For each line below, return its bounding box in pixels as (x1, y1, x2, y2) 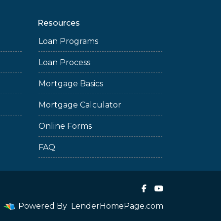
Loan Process (38, 58, 90, 67)
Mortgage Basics (38, 79, 103, 88)
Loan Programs (38, 37, 98, 46)
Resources (37, 18, 80, 28)
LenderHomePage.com (71, 201, 163, 211)
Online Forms (38, 121, 92, 131)
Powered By (16, 201, 69, 211)
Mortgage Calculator (38, 100, 121, 110)
